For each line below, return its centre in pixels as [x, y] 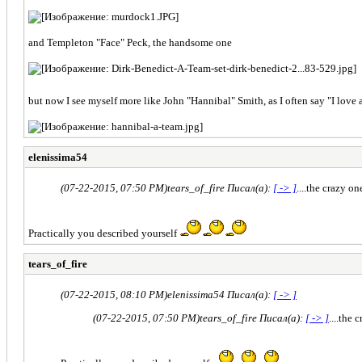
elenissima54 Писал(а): [220, 294]
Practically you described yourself [104, 233]
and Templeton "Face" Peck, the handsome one [130, 42]
